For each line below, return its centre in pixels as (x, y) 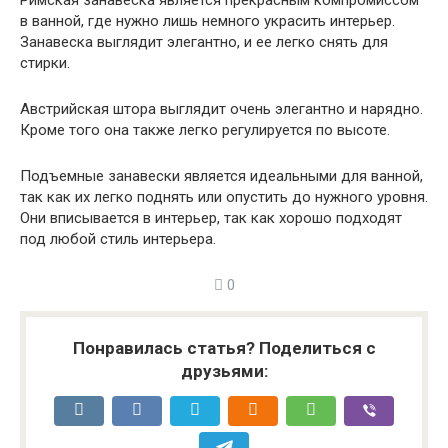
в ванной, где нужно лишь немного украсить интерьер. (207, 21)
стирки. (45, 63)
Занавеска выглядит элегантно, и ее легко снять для (204, 42)
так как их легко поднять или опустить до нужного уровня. (224, 197)
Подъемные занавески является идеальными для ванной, (221, 176)
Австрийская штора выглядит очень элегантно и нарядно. (221, 109)
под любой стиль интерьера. (118, 239)
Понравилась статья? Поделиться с (224, 348)
